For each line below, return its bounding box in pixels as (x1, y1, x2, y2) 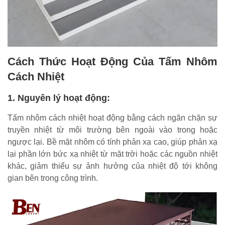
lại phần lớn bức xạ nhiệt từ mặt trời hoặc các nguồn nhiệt (8, 150, 217, 159)
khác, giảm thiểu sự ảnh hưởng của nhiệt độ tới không (8, 162, 217, 171)
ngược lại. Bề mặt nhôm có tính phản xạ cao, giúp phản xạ (8, 138, 217, 147)
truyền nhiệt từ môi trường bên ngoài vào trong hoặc (8, 126, 217, 135)
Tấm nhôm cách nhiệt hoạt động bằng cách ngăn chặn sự (8, 114, 217, 123)
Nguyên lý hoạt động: (18, 93, 110, 103)
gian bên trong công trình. (8, 174, 98, 183)
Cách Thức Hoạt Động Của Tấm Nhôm (8, 55, 217, 68)
